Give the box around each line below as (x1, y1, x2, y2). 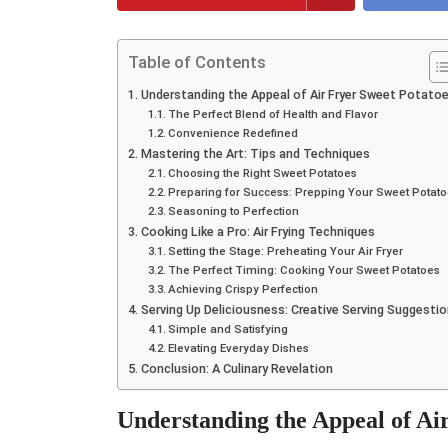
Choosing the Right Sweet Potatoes (168, 165, 358, 180)
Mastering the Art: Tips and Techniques (140, 145, 370, 161)
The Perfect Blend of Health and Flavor (168, 106, 379, 121)
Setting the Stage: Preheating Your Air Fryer (168, 243, 404, 258)
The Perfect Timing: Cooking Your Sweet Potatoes (168, 262, 441, 277)
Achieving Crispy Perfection (168, 281, 319, 296)
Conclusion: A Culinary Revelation (140, 360, 333, 376)
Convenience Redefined (168, 125, 299, 140)
